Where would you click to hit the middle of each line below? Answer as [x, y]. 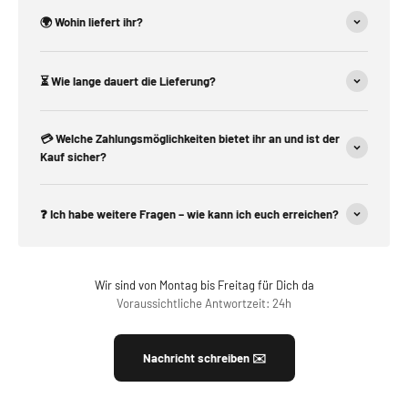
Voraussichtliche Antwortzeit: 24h [204, 303]
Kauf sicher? [73, 156]
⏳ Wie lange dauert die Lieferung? [128, 81]
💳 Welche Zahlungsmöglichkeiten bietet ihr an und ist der [190, 138]
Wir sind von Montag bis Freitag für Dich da [204, 285]
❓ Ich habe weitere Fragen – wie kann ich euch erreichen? [189, 214]
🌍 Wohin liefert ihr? [92, 21]
